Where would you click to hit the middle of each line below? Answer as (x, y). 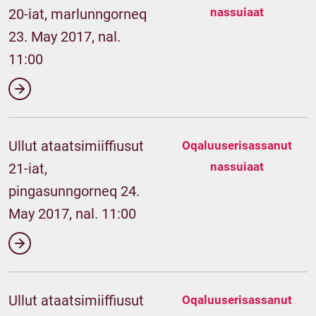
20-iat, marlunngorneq (78, 14)
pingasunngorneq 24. (74, 191)
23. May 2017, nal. (65, 37)
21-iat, (28, 169)
